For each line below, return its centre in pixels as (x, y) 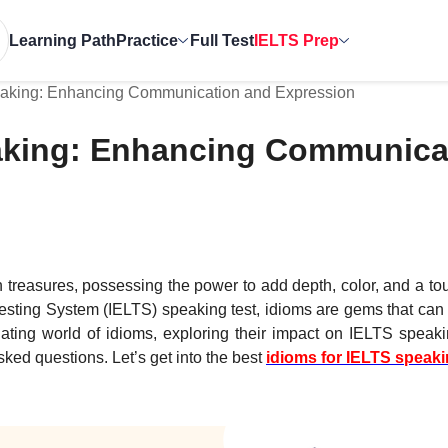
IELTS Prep (296, 40)
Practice (147, 40)
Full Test (222, 40)
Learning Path (62, 40)
